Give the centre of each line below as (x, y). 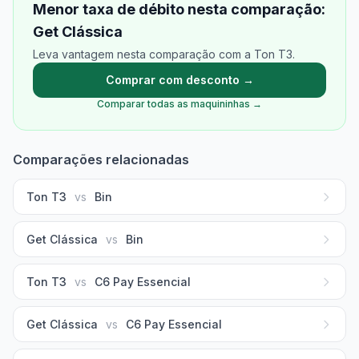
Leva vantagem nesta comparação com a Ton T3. (164, 54)
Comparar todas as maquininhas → (179, 104)
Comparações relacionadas (101, 159)
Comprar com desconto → (179, 80)
